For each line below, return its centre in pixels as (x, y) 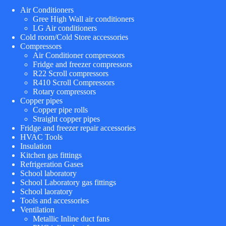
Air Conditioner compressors (79, 55)
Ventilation (37, 209)
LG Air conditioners (65, 28)
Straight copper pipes (66, 119)
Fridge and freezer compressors (82, 64)
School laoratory (46, 191)
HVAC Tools (41, 137)
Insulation (36, 146)
